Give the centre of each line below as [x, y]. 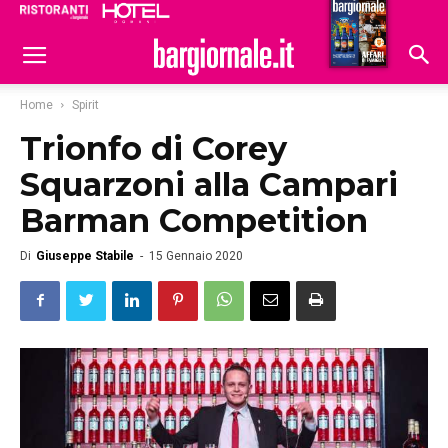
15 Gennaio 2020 [196, 256]
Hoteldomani [351, 18]
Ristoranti [257, 16]
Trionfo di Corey [153, 148]
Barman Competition [194, 220]
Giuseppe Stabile [85, 256]
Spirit [85, 105]
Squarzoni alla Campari [209, 184]
